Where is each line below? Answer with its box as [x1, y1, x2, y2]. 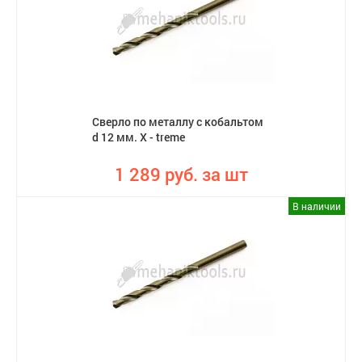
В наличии [293, 200, 341, 213]
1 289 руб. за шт [114, 162, 248, 186]
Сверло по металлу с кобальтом [92, 114, 263, 129]
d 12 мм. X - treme [92, 129, 185, 145]
